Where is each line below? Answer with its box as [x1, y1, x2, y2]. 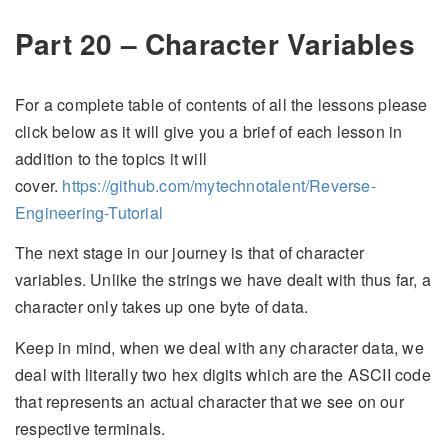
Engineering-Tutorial [15, 200, 163, 224]
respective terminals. [15, 416, 166, 440]
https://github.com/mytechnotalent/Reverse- [62, 173, 376, 197]
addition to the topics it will [15, 146, 207, 170]
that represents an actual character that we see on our [15, 389, 404, 413]
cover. [15, 173, 63, 197]
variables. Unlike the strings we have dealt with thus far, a [15, 268, 432, 292]
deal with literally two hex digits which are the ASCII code [15, 362, 431, 386]
